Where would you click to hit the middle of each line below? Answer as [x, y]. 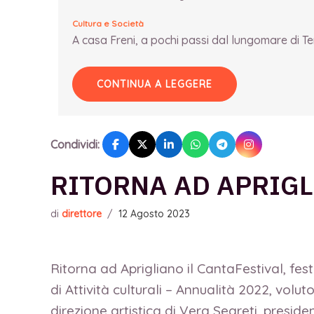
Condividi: [75, 144]
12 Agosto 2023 [154, 214]
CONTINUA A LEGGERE [154, 84]
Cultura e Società [108, 24]
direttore [82, 214]
